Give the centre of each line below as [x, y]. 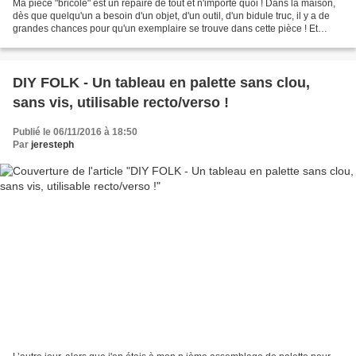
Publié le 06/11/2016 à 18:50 [75, 132]
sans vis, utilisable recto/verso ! [121, 102]
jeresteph [52, 144]
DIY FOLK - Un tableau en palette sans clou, [161, 82]
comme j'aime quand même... [76, 41]
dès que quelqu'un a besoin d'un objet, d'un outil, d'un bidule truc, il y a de [171, 15]
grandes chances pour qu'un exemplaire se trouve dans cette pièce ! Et [165, 28]
